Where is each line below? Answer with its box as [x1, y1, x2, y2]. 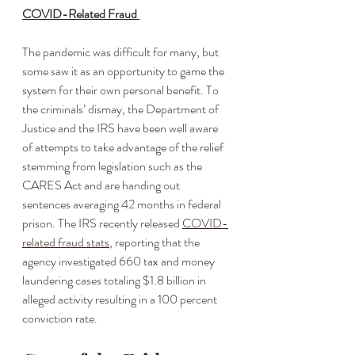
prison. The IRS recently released [22, 213, 182, 232]
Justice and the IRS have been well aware [22, 118, 220, 137]
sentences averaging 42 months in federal [22, 194, 223, 213]
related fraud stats [22, 232, 109, 251]
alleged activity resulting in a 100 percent [22, 289, 219, 308]
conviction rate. [22, 308, 97, 327]
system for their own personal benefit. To [22, 80, 221, 99]
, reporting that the [109, 232, 202, 251]
